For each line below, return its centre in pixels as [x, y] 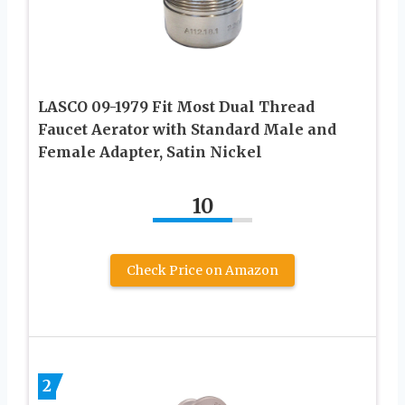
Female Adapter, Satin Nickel [150, 152]
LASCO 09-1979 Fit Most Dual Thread [176, 107]
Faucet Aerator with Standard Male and [187, 130]
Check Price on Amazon [202, 271]
